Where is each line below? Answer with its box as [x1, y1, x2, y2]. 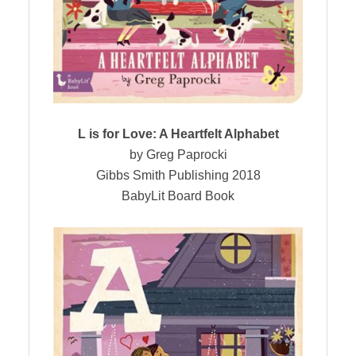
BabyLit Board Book [122, 189, 234, 203]
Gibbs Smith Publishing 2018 [95, 168, 261, 183]
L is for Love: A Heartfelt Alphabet [77, 127, 279, 141]
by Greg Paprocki [129, 148, 227, 162]
